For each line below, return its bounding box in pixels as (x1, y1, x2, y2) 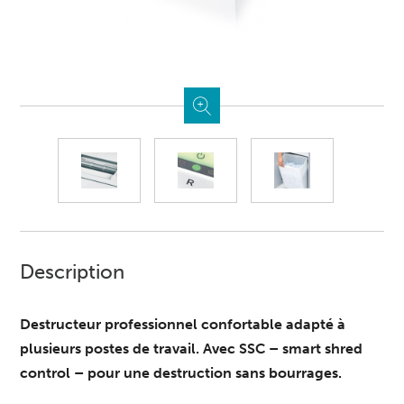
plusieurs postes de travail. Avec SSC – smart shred (20, 340, 363, 358)
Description (20, 260, 125, 285)
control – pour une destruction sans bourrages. (20, 364, 343, 382)
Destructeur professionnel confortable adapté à (20, 316, 346, 334)
